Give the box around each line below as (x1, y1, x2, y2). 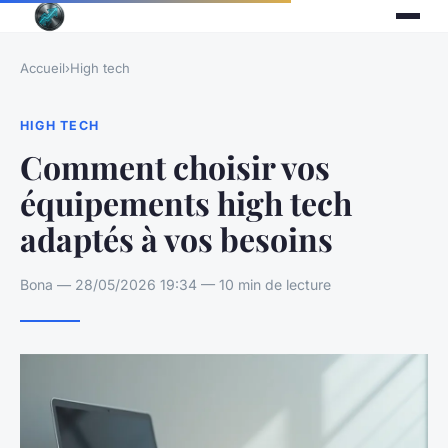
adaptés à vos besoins (20, 216, 333, 260)
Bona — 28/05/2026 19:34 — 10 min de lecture (20, 275, 331, 293)
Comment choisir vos (20, 144, 330, 188)
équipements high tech (20, 180, 352, 224)
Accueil (20, 60, 65, 76)
